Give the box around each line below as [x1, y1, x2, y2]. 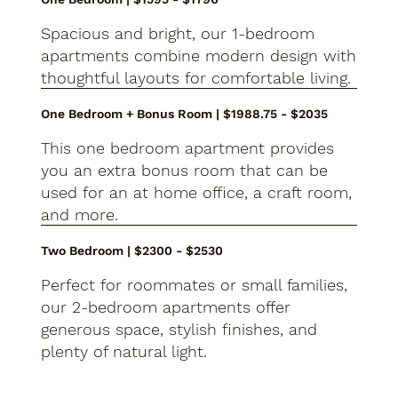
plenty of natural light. [40, 342, 207, 362]
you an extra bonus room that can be [40, 161, 328, 180]
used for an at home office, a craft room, [40, 183, 352, 203]
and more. [40, 205, 118, 225]
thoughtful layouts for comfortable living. [40, 68, 351, 88]
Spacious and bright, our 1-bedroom [40, 24, 314, 44]
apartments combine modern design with [40, 46, 356, 66]
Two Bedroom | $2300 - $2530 [40, 243, 223, 259]
